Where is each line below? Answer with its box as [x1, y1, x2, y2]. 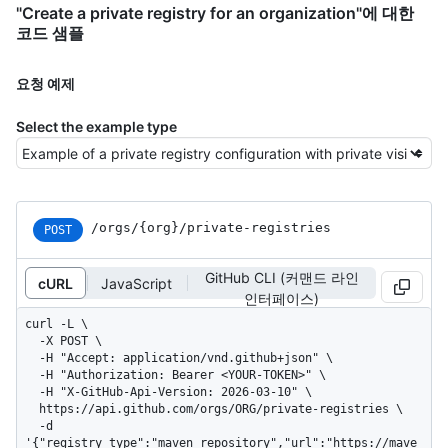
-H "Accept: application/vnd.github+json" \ [25, 351, 39, 366]
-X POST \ [25, 334, 39, 349]
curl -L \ [25, 317, 88, 332]
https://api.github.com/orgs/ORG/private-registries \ [25, 402, 39, 417]
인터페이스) [244, 290, 319, 308]
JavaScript [101, 274, 172, 292]
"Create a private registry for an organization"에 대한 [16, 3, 414, 24]
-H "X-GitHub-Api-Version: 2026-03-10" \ [25, 385, 39, 400]
